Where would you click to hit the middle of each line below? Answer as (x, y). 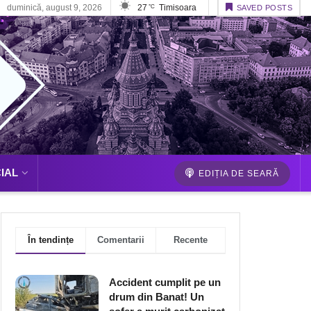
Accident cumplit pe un (165, 282)
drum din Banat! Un (157, 297)
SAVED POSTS (264, 8)
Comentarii (121, 240)
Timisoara (177, 8)
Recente (191, 240)
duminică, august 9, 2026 (54, 8)
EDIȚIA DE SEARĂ (237, 174)
